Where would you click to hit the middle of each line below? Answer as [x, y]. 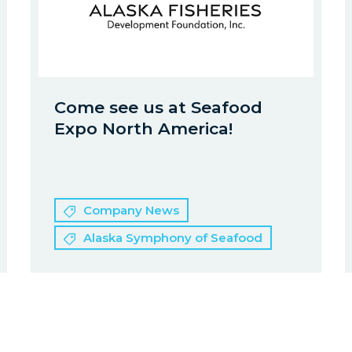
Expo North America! [143, 128]
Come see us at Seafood [158, 107]
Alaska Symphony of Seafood [173, 238]
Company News [131, 210]
